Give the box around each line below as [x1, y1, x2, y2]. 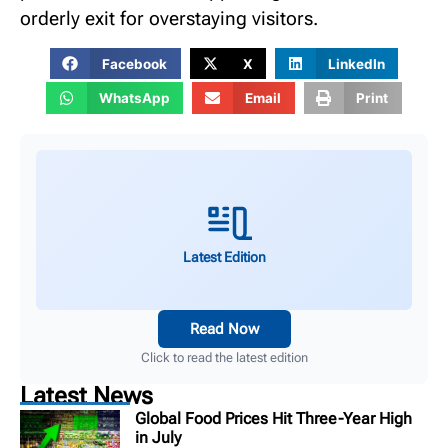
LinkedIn [327, 55, 385, 72]
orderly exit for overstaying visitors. [20, 8, 318, 31]
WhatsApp [98, 90, 170, 107]
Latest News [20, 381, 153, 410]
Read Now [189, 319, 259, 338]
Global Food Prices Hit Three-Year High [135, 408, 412, 428]
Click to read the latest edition [140, 349, 308, 365]
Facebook [102, 55, 168, 72]
